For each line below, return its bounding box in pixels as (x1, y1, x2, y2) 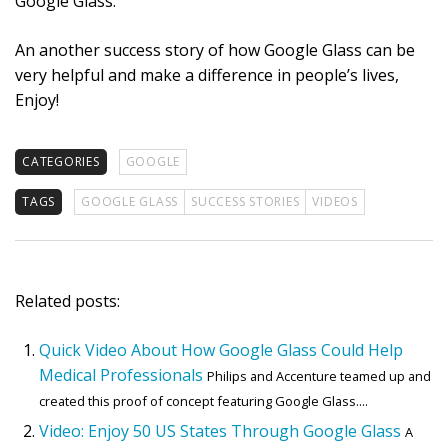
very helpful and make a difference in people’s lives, (15, 64, 399, 87)
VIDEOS (312, 193, 358, 211)
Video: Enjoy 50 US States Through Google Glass (39, 420, 401, 443)
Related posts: (15, 290, 120, 313)
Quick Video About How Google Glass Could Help (39, 339, 403, 362)
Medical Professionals (39, 364, 203, 387)
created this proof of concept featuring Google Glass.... (39, 392, 368, 411)
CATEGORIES (22, 153, 100, 171)
